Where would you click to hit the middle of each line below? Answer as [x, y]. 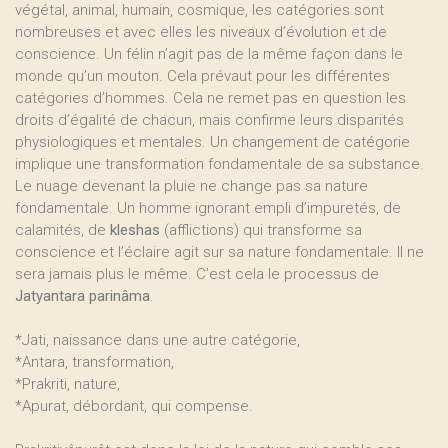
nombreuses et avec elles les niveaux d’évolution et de [201, 32]
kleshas [135, 230]
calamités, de [62, 230]
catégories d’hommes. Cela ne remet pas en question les [210, 98]
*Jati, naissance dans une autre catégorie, [157, 340]
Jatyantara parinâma [82, 296]
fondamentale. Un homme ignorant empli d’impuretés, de [208, 208]
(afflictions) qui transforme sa [261, 230]
